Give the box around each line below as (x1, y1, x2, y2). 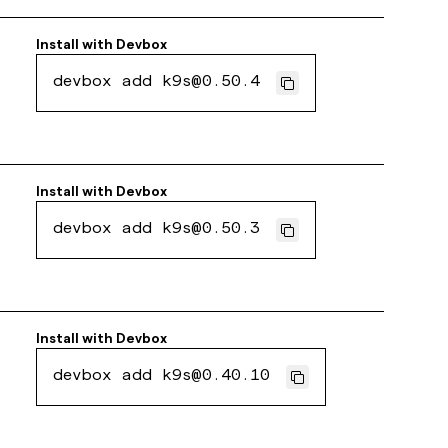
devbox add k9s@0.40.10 (53, 369, 271, 385)
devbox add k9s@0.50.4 (53, 75, 261, 91)
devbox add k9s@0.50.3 (53, 222, 261, 238)
